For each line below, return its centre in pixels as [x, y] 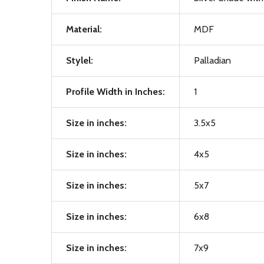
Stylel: [80, 60]
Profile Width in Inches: [115, 92]
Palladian [212, 60]
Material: [84, 29]
